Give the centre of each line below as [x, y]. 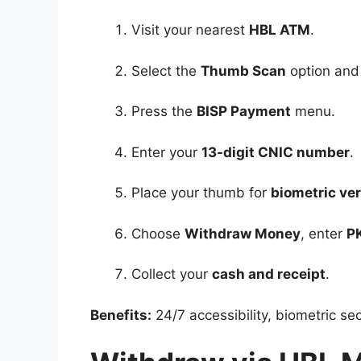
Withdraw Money [243, 233]
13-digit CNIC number [276, 152]
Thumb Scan [243, 71]
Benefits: [121, 315]
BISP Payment [244, 111]
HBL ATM [280, 30]
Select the [166, 71]
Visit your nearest [190, 30]
